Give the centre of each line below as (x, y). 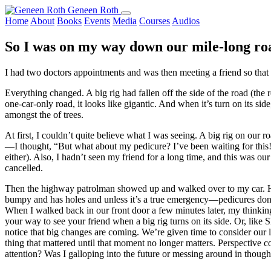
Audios (186, 21)
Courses (155, 21)
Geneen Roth (93, 10)
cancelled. (24, 168)
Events (97, 21)
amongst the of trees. (44, 114)
